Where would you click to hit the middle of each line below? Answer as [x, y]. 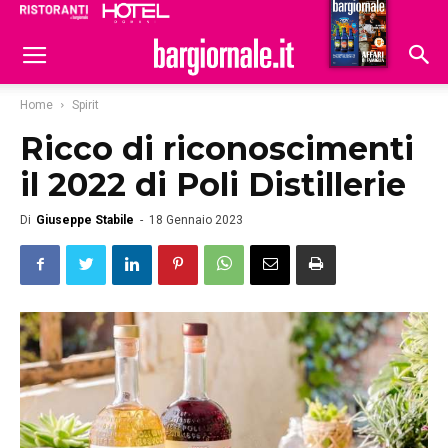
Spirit [85, 105]
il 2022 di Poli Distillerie [213, 184]
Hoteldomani [351, 18]
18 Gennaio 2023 [196, 220]
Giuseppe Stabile [85, 220]
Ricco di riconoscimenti [217, 148]
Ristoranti [257, 16]
